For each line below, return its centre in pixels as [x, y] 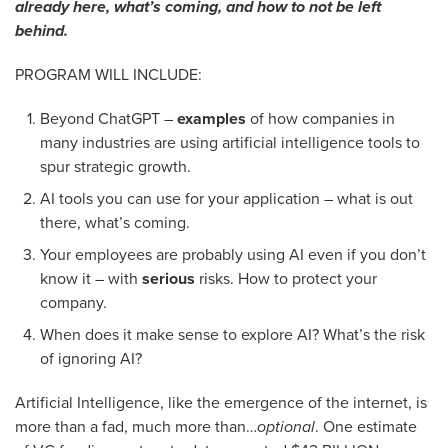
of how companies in [320, 119]
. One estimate [366, 427]
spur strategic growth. [115, 167]
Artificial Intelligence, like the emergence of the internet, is [221, 403]
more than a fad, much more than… [136, 427]
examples [211, 119]
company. [73, 303]
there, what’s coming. [115, 223]
